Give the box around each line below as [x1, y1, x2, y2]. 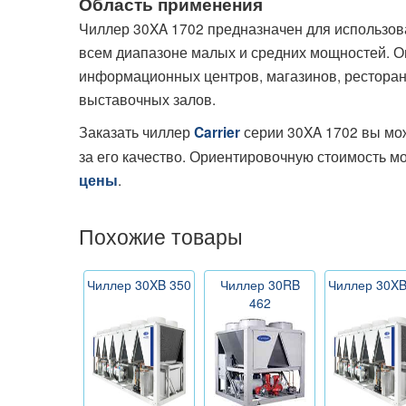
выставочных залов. [79, 88, 216, 109]
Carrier [194, 121, 240, 142]
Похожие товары [79, 220, 243, 250]
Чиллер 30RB [219, 275, 300, 294]
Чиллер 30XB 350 [87, 275, 191, 294]
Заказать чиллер [79, 121, 194, 141]
